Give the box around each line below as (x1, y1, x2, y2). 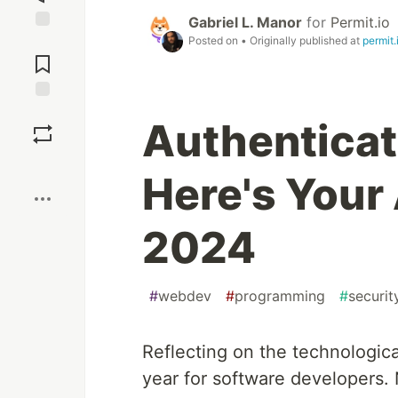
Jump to (19, 34, 67, 50)
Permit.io (330, 13, 390, 32)
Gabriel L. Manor (188, 13, 302, 32)
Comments (12, 49, 74, 65)
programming (235, 287, 325, 306)
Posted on (188, 34, 241, 48)
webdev (158, 287, 211, 306)
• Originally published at (241, 34, 362, 48)
